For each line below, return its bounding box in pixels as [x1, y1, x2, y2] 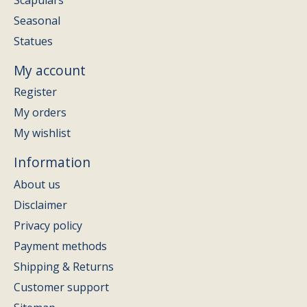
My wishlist [14, 125, 71, 141]
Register [14, 84, 57, 100]
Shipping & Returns [14, 259, 114, 275]
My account [14, 60, 86, 79]
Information [14, 153, 90, 172]
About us [14, 177, 60, 193]
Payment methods [14, 238, 107, 254]
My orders [14, 105, 66, 121]
